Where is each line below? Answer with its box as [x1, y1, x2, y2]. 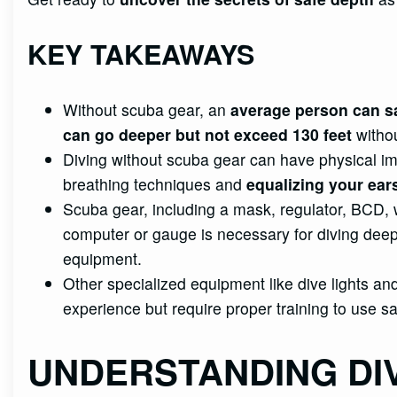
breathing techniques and [63, 172, 247, 195]
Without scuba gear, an [63, 97, 231, 121]
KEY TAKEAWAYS [27, 35, 255, 74]
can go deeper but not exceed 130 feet [63, 122, 353, 145]
